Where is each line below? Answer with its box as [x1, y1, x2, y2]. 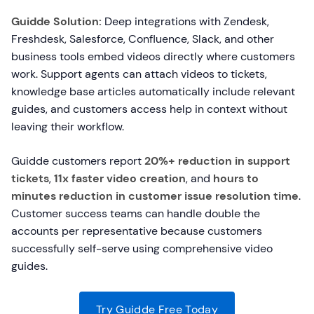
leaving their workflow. [11, 119, 124, 134]
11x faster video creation [54, 171, 186, 186]
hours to [213, 171, 259, 186]
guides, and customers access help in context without [11, 102, 287, 116]
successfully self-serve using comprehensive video [11, 241, 273, 256]
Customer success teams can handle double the [11, 206, 260, 221]
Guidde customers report [11, 153, 144, 168]
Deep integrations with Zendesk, [102, 14, 269, 29]
